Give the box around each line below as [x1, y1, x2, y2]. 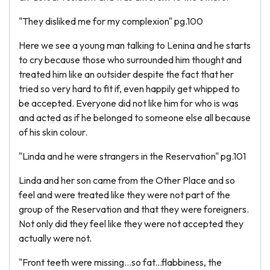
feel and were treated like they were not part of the [19, 189, 230, 201]
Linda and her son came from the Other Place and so [19, 174, 235, 186]
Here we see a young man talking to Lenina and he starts [19, 39, 251, 51]
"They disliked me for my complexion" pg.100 [19, 15, 203, 27]
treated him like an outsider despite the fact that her [19, 68, 234, 80]
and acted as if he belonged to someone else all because [19, 111, 251, 124]
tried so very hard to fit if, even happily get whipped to [19, 83, 240, 95]
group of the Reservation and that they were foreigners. [19, 203, 249, 215]
